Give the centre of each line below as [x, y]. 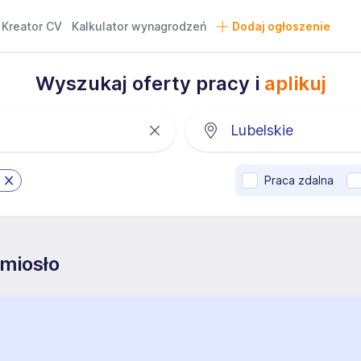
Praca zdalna [299, 180]
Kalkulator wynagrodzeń [139, 26]
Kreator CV [32, 26]
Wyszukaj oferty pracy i [149, 83]
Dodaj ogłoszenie [281, 26]
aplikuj [295, 83]
